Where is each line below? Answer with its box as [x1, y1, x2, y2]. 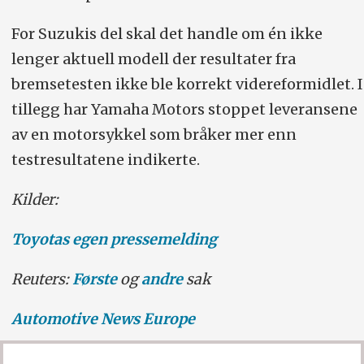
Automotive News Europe [11, 310, 195, 329]
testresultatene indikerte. [11, 150, 203, 170]
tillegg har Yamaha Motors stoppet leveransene [11, 100, 357, 119]
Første [71, 270, 117, 289]
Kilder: [11, 190, 62, 210]
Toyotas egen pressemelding [11, 230, 217, 249]
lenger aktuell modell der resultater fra [11, 50, 296, 69]
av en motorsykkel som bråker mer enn [11, 125, 297, 145]
